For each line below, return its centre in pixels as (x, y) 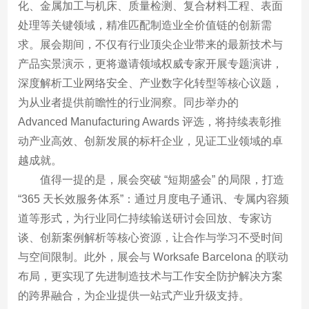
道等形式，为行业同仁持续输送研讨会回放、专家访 (145, 218)
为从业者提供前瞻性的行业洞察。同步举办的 (129, 102)
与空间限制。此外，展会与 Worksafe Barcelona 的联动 (153, 257)
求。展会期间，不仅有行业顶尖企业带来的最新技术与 (151, 44)
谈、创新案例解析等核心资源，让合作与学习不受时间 (151, 237)
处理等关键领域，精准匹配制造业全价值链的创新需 (145, 25)
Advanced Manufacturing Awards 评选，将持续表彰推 (150, 121)
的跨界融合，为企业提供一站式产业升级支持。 (134, 295)
